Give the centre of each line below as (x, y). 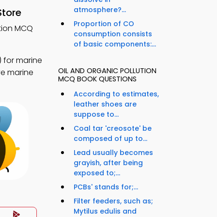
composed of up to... (110, 139)
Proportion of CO (104, 24)
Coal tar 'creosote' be (113, 129)
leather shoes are (105, 104)
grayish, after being (108, 163)
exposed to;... (97, 173)
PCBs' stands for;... (106, 187)
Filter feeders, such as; (113, 201)
